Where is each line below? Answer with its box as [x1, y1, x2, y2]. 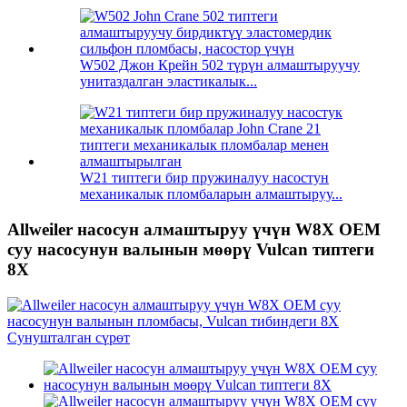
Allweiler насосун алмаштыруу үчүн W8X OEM [7, 220, 381, 240]
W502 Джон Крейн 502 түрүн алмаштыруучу [80, 57, 360, 74]
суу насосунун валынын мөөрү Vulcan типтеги [7, 240, 374, 260]
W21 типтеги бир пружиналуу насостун [80, 170, 329, 186]
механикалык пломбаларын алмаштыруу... [80, 186, 342, 203]
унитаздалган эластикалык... [80, 74, 257, 90]
